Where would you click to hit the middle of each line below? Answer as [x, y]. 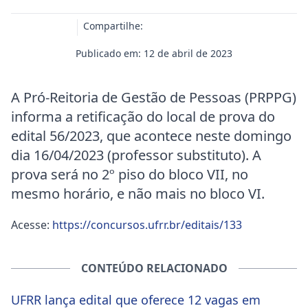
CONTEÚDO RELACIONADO [154, 268]
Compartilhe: [113, 26]
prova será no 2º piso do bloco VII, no [130, 174]
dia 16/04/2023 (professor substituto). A [136, 155]
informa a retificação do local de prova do [143, 117]
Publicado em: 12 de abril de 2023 [154, 53]
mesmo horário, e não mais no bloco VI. [138, 194]
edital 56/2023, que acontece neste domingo [151, 136]
